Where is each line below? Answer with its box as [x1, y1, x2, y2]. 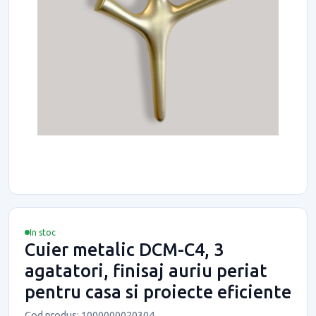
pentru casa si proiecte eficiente [25, 281, 291, 302]
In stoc [30, 227, 56, 237]
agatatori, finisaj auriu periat [25, 260, 267, 281]
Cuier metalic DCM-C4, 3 [25, 239, 224, 260]
